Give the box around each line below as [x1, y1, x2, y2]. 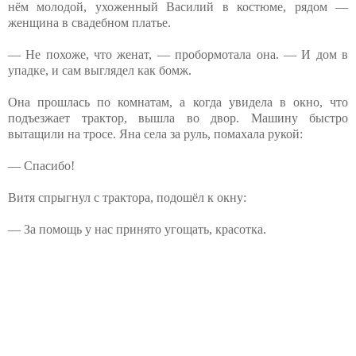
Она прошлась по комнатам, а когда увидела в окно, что [8, 95, 348, 109]
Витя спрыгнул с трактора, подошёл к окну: [8, 190, 246, 204]
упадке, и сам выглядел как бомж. [8, 63, 192, 77]
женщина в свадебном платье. [8, 15, 171, 29]
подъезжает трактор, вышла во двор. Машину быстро [8, 110, 348, 125]
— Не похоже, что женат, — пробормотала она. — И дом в [8, 47, 348, 61]
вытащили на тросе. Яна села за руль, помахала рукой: [8, 126, 303, 141]
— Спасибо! [8, 158, 75, 172]
